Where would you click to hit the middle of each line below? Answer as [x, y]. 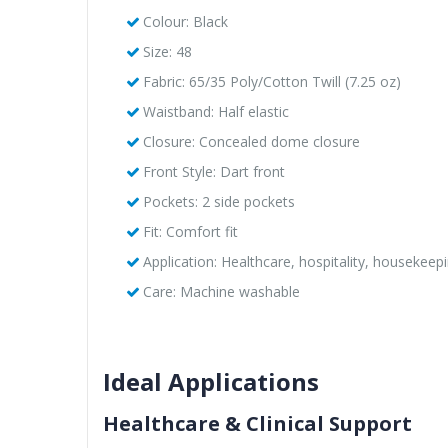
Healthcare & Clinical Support [257, 423]
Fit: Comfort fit [190, 231]
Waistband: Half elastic [215, 111]
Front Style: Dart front [213, 171]
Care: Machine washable [221, 291]
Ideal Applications [211, 381]
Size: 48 [167, 51]
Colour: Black [185, 21]
